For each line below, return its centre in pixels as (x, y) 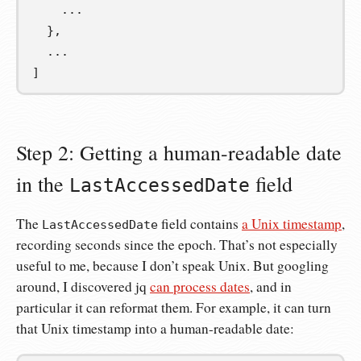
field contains (200, 224)
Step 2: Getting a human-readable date (179, 152)
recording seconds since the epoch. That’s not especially (177, 245)
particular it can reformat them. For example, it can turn (174, 308)
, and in (271, 287)
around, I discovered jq (83, 287)
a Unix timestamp (292, 224)
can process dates (200, 287)
